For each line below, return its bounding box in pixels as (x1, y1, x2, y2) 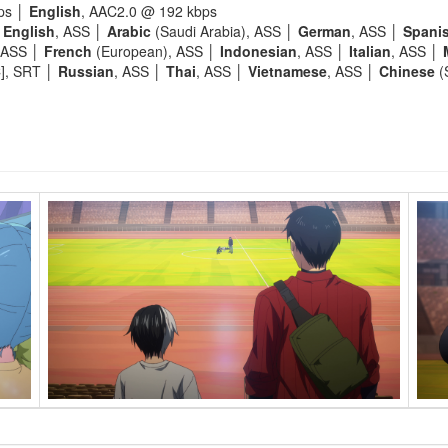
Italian (349, 41, 391, 61)
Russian (58, 61, 114, 81)
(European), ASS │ (92, 41, 220, 61)
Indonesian (220, 41, 297, 61)
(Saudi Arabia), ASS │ (151, 21, 298, 41)
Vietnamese (248, 61, 327, 81)
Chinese (379, 61, 435, 81)
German (298, 21, 351, 41)
